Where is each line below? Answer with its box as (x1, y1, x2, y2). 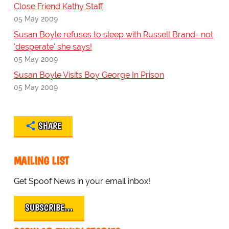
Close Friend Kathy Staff (13, 2, 103, 12)
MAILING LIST (13, 154, 69, 168)
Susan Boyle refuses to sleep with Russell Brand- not (13, 30, 213, 40)
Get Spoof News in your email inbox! (13, 176, 150, 187)
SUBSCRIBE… (25, 202, 73, 214)
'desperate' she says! (13, 42, 92, 52)
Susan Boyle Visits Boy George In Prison (13, 70, 164, 80)
